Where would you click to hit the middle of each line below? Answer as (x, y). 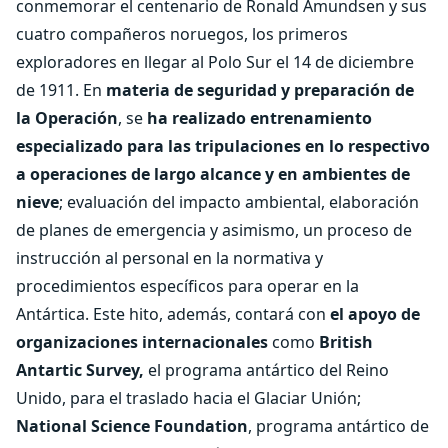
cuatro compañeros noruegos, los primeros (182, 33)
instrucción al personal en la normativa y (169, 257)
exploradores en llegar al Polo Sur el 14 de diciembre (215, 61)
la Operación (67, 117)
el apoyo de (375, 313)
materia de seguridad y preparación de (260, 89)
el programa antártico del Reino (266, 369)
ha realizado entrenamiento (259, 117)
